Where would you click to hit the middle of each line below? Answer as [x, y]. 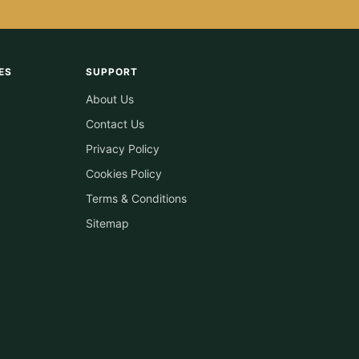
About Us [110, 99]
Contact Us [115, 123]
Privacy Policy [123, 148]
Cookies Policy [124, 173]
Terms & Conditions [137, 198]
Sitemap [108, 223]
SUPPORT [112, 71]
